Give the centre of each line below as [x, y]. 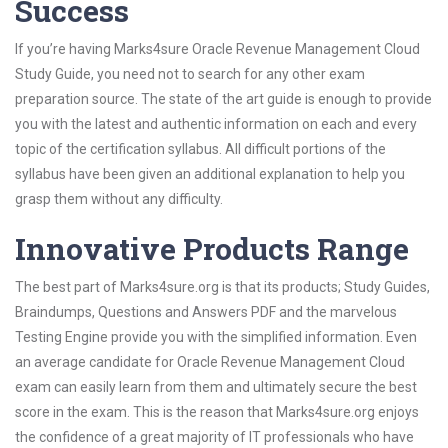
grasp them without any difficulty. [119, 199]
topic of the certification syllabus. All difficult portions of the [200, 149]
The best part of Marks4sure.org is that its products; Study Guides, [222, 287]
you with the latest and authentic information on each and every [216, 124]
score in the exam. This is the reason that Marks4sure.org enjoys [217, 412]
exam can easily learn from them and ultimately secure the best [216, 387]
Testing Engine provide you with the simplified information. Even [216, 337]
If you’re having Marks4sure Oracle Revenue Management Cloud [217, 49]
